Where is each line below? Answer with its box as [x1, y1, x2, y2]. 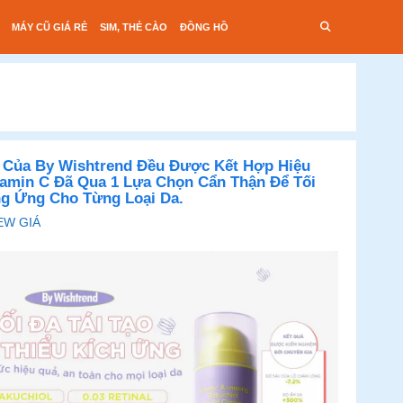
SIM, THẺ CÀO [100, 22, 168, 32]
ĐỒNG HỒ [180, 22, 229, 32]
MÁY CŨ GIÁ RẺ [12, 22, 88, 32]
